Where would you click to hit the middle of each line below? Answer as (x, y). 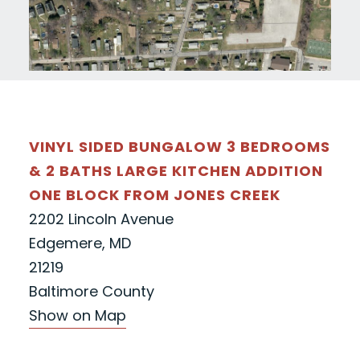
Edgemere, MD (80, 243)
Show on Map (77, 316)
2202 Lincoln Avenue (101, 219)
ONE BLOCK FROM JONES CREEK (154, 195)
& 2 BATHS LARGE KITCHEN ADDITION (176, 171)
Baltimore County (91, 292)
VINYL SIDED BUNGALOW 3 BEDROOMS (179, 147)
